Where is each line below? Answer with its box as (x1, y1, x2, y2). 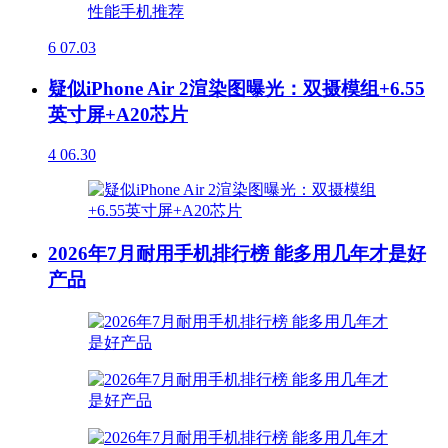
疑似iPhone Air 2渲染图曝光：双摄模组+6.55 (48, 77, 425, 99)
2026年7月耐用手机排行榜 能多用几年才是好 (48, 243, 426, 265)
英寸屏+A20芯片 (48, 103, 188, 125)
